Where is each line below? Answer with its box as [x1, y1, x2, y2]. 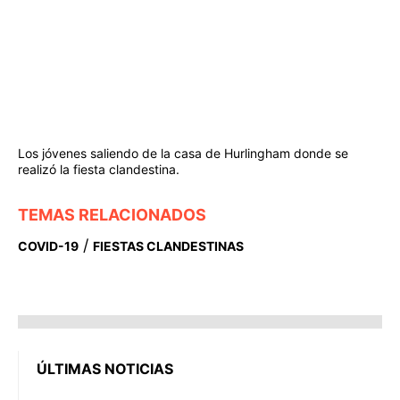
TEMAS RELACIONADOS [18, 204, 206, 224]
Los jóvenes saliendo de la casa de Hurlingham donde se [18, 145, 348, 161]
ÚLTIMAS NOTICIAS [37, 359, 173, 378]
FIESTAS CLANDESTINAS [93, 237, 244, 254]
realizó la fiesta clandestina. [18, 161, 179, 177]
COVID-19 [18, 237, 79, 254]
